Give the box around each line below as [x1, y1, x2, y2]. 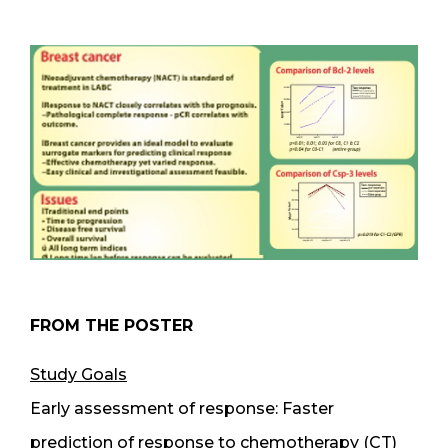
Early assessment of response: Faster [30, 399, 334, 419]
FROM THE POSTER [30, 316, 193, 336]
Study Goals [30, 365, 127, 385]
